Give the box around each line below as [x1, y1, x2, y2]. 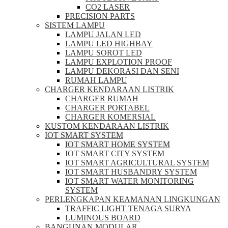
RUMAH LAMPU [65, 76, 127, 84]
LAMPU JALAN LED [65, 30, 141, 39]
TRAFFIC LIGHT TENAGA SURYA [65, 204, 191, 213]
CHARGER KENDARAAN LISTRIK [45, 85, 174, 94]
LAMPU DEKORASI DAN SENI [65, 67, 179, 75]
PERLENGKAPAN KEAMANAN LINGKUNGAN [45, 195, 220, 204]
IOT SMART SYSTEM [45, 131, 123, 139]
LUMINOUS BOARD [65, 213, 140, 222]
